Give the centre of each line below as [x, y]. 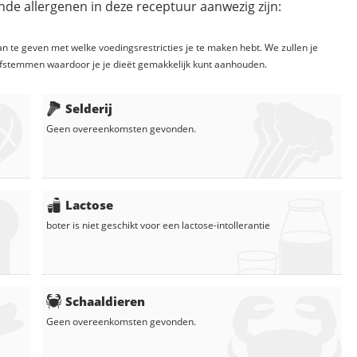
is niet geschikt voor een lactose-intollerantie [170, 226]
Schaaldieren [105, 302]
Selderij [89, 109]
